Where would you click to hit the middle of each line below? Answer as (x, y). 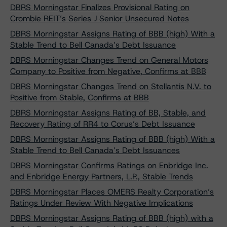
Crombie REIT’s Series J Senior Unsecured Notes (100, 18)
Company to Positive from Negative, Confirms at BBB (108, 71)
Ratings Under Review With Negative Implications (102, 203)
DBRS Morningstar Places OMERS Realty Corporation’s (112, 192)
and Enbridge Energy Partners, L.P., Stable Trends (102, 177)
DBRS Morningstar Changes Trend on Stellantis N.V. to (111, 86)
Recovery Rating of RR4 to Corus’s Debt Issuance (103, 124)
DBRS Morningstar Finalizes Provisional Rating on (100, 7)
